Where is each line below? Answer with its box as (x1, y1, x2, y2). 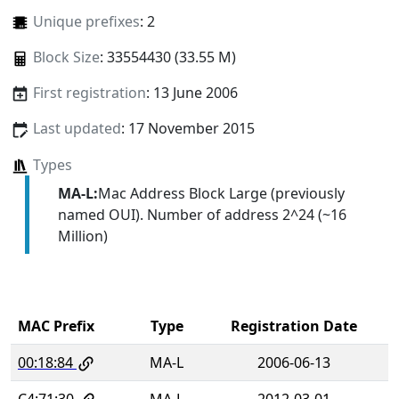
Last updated (32, 118, 121, 139)
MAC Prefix (18, 315, 94, 336)
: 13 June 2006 (145, 83, 238, 103)
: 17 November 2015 (120, 118, 255, 139)
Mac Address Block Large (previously (97, 183, 345, 203)
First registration (32, 83, 146, 103)
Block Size (32, 47, 100, 68)
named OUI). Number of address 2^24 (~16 (57, 204, 346, 224)
